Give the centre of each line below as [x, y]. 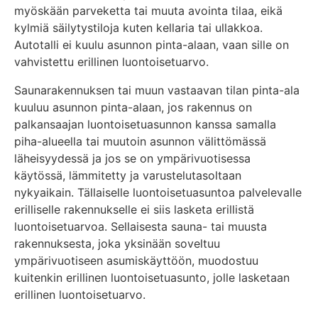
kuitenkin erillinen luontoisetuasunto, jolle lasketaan [152, 277]
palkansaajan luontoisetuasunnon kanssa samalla [145, 124]
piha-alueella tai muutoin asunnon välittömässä [140, 141]
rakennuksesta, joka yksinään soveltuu [117, 243]
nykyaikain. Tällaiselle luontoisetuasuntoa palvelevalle [158, 192]
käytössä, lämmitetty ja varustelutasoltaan [128, 175]
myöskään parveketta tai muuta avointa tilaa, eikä [148, 10]
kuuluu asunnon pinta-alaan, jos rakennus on [133, 107]
